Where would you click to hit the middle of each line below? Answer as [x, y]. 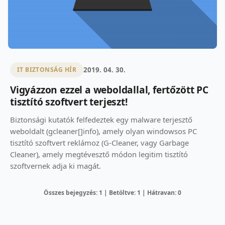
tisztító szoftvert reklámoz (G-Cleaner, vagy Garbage [99, 142]
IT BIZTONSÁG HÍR [47, 70]
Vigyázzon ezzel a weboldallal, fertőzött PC [109, 89]
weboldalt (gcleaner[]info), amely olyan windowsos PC [103, 131]
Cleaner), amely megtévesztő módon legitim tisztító [99, 154]
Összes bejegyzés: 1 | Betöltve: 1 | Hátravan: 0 [113, 192]
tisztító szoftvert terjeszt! [69, 101]
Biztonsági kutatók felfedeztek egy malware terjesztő [101, 119]
